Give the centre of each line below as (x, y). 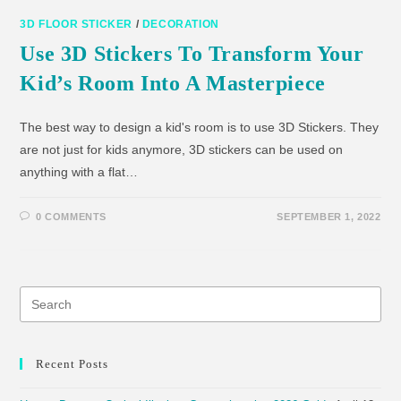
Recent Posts (73, 364)
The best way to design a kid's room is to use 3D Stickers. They (200, 128)
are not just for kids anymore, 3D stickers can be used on (182, 150)
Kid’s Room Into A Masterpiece (173, 84)
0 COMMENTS (72, 217)
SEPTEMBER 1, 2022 (329, 217)
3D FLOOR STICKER (77, 25)
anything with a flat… (79, 172)
